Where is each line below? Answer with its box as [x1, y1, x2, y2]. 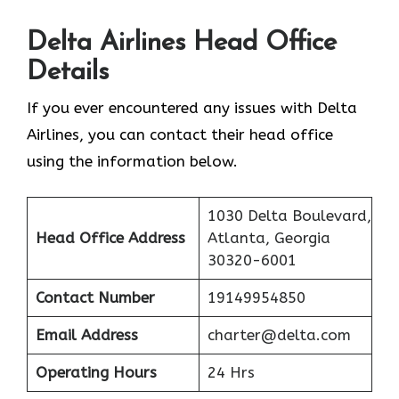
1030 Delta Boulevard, [207, 207, 371, 225]
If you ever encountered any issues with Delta [27, 98, 357, 117]
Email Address [35, 326, 138, 345]
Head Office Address [35, 229, 185, 248]
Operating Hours [35, 363, 157, 382]
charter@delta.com [207, 326, 351, 345]
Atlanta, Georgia [207, 229, 330, 248]
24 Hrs [207, 363, 255, 382]
